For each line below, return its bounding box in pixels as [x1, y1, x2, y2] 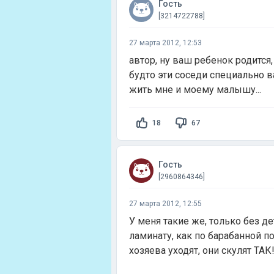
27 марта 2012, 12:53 [129, 39, 202, 47]
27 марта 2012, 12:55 [129, 199, 202, 208]
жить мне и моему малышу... [129, 84, 261, 95]
